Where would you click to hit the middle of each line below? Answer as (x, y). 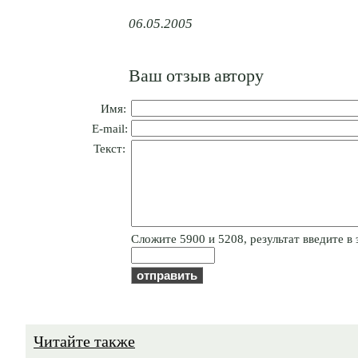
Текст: (109, 149)
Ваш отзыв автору (196, 74)
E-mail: (110, 129)
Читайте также (84, 340)
